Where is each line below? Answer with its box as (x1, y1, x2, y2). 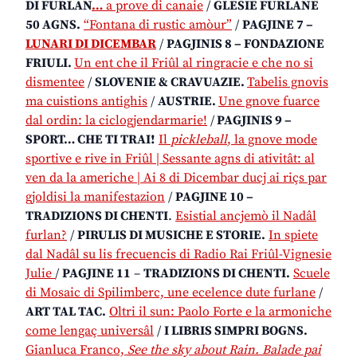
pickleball (171, 131, 227, 147)
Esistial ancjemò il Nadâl (175, 207, 316, 224)
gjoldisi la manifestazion (25, 188, 165, 205)
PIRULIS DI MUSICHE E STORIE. (77, 226, 265, 243)
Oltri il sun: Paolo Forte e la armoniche (109, 303, 331, 320)
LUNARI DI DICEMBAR (25, 35, 156, 52)
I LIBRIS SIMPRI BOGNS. (164, 322, 308, 339)
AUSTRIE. (158, 92, 218, 109)
